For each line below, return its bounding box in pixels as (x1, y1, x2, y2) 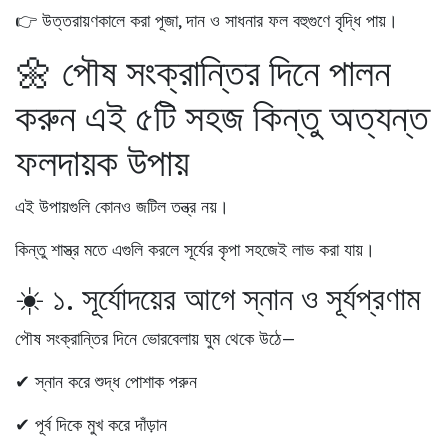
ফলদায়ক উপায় (15, 136, 189, 187)
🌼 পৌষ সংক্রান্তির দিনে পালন (15, 46, 391, 97)
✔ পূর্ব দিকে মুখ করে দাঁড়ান (15, 412, 167, 436)
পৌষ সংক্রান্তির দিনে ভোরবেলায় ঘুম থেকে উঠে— (15, 326, 296, 350)
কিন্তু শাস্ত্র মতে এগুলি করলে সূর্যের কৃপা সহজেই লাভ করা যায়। (15, 237, 375, 261)
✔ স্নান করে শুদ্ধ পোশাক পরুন (15, 369, 197, 393)
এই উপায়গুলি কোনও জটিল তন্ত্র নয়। (15, 194, 229, 218)
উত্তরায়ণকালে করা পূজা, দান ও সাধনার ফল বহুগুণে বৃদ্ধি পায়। (42, 8, 398, 32)
